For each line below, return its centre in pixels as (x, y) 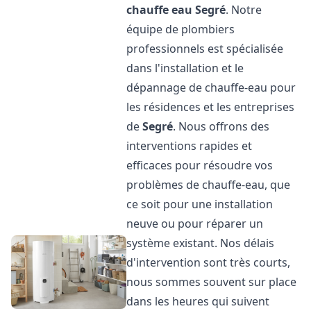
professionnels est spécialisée (205, 49)
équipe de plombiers (181, 29)
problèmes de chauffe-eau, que (209, 185)
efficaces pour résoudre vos (200, 165)
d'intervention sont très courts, (209, 262)
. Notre (244, 10)
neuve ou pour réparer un (195, 224)
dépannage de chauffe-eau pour (211, 87)
